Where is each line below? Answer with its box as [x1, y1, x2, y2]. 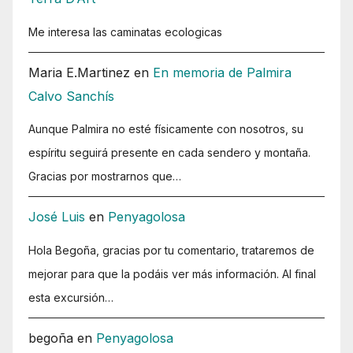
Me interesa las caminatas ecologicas [28, 24, 222, 39]
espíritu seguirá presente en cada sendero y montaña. [28, 146, 310, 160]
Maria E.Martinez [28, 64, 130, 80]
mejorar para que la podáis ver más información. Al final [28, 267, 316, 281]
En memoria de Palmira [153, 64, 292, 80]
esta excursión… [28, 291, 113, 305]
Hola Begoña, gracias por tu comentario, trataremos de [28, 243, 314, 258]
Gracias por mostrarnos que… [28, 169, 181, 184]
